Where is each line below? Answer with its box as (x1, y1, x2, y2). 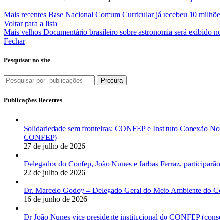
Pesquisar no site (4, 56, 50, 64)
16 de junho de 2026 (24, 194, 87, 203)
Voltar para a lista (4, 19, 57, 27)
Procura (101, 77, 123, 84)
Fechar (4, 36, 25, 45)
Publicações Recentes (4, 96, 62, 104)
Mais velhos (4, 27, 41, 36)
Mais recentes (4, 10, 46, 19)
